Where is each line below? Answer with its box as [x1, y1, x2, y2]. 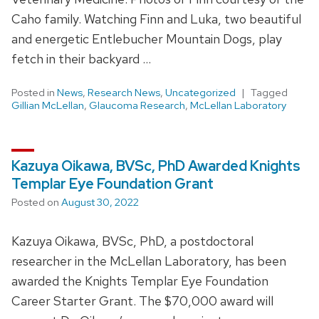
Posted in [11, 85, 57, 100]
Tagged [251, 85, 288, 100]
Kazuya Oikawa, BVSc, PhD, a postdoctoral [11, 232, 253, 249]
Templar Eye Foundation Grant [11, 174, 214, 193]
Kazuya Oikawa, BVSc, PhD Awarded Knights [11, 156, 300, 175]
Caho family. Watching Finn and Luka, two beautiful [11, 10, 301, 27]
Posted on [11, 194, 61, 209]
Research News [88, 85, 160, 100]
